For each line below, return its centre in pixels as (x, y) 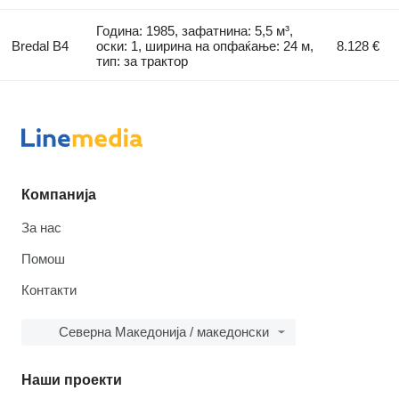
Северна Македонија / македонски (164, 332)
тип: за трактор (142, 61)
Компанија (59, 195)
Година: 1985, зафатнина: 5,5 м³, (195, 31)
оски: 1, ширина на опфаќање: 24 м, (205, 46)
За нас (41, 228)
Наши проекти (72, 380)
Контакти (49, 290)
